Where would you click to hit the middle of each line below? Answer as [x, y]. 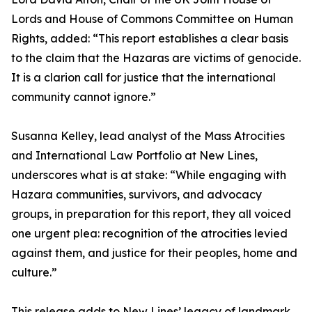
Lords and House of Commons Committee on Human [152, 19]
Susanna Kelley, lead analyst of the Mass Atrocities [148, 136]
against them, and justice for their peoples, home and [154, 253]
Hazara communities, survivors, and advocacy [136, 195]
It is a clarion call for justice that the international [143, 78]
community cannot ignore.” [84, 97]
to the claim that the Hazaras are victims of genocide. [156, 58]
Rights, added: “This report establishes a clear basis [150, 39]
